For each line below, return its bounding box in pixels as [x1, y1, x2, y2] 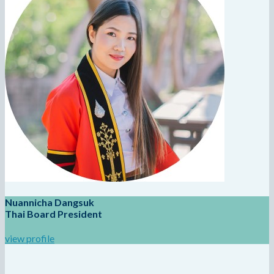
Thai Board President [5, 207, 102, 220]
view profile [5, 232, 54, 245]
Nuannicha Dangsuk [5, 196, 94, 208]
